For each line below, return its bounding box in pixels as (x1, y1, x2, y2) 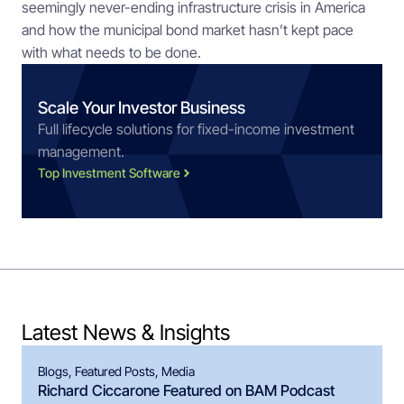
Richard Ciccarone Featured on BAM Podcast (38, 381, 335, 399)
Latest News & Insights (22, 319, 230, 345)
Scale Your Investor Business (38, 97, 245, 117)
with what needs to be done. (22, 43, 201, 61)
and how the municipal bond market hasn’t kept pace (22, 21, 353, 39)
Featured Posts (75, 363, 155, 379)
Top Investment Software (38, 165, 180, 180)
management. (38, 142, 124, 161)
